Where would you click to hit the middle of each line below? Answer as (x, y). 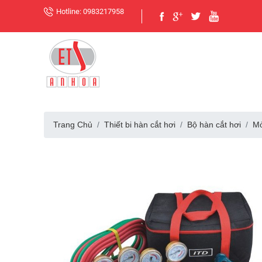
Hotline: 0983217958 (90, 11)
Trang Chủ (73, 125)
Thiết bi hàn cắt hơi (139, 125)
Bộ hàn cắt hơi (214, 125)
